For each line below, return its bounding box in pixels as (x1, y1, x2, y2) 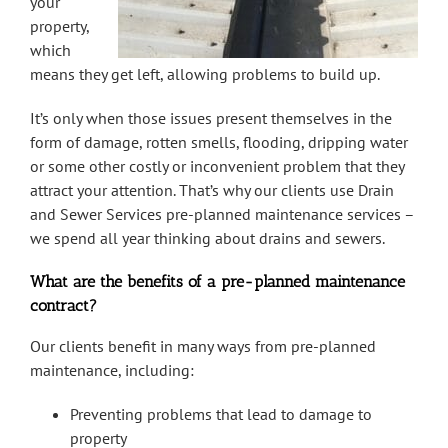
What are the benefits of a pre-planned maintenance (30, 272, 405, 292)
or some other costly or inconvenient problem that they (30, 156, 404, 177)
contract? (30, 296, 97, 316)
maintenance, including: (30, 360, 194, 381)
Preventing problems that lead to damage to (70, 404, 372, 425)
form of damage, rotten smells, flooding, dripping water (30, 132, 408, 153)
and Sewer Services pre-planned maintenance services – (30, 204, 414, 225)
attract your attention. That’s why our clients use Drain (30, 180, 394, 201)
